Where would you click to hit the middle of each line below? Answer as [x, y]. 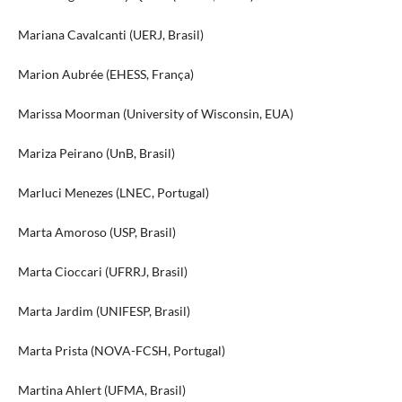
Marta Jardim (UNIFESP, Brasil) [104, 311]
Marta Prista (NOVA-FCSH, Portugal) [121, 351]
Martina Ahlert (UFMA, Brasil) [101, 390]
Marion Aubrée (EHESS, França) [105, 74]
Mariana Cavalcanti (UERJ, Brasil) [110, 35]
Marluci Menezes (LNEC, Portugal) [113, 193]
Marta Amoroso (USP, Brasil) [96, 232]
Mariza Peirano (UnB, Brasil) [96, 153]
